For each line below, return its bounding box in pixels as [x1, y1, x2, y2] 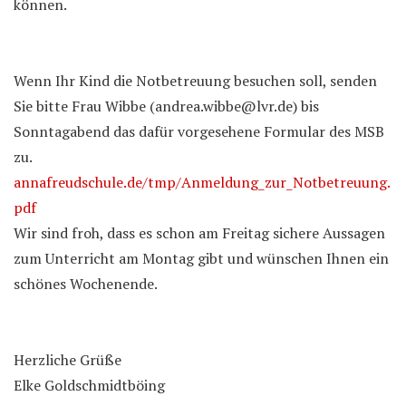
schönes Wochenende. [14, 274, 158, 294]
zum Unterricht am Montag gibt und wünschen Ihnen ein [14, 248, 389, 268]
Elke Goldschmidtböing [14, 375, 165, 395]
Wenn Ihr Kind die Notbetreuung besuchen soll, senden [14, 71, 377, 91]
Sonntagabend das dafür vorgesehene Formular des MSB [14, 121, 384, 141]
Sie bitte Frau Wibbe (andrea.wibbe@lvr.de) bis [14, 96, 319, 116]
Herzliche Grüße [14, 350, 121, 370]
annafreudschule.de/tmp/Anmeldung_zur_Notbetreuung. [14, 172, 391, 192]
